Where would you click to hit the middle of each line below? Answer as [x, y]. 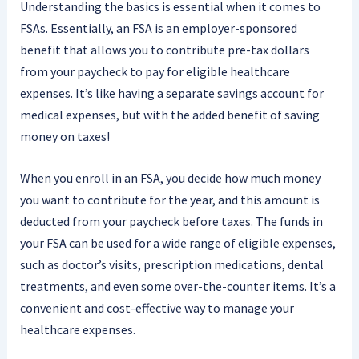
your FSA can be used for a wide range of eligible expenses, [177, 243]
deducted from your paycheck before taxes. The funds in [171, 222]
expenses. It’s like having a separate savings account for [171, 93]
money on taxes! [65, 136]
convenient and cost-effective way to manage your [157, 308]
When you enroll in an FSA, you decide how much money [170, 178]
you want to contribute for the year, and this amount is [169, 200]
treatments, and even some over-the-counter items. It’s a [177, 286]
